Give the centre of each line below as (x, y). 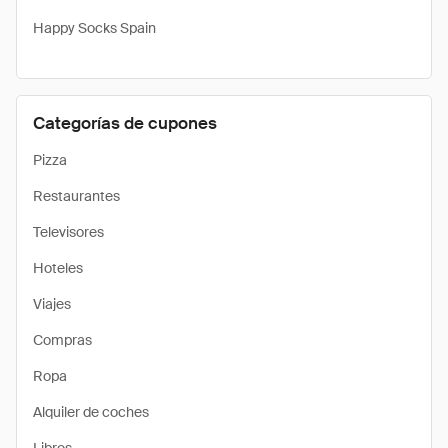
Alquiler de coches (91, 412)
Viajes (52, 304)
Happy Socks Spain (94, 28)
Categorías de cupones (125, 123)
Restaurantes (76, 196)
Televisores (68, 232)
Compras (62, 340)
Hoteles (58, 268)
